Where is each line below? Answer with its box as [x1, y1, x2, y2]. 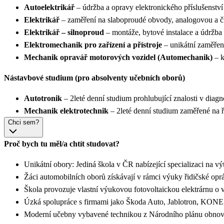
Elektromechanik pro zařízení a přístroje [24, 40, 162, 49]
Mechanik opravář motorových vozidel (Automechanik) [24, 52, 212, 61]
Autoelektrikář [24, 2, 74, 11]
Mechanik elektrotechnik [24, 106, 108, 115]
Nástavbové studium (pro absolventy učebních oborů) [4, 73, 185, 82]
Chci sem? [8, 118, 39, 126]
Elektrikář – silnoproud [24, 27, 104, 36]
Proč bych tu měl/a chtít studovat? [4, 139, 119, 148]
